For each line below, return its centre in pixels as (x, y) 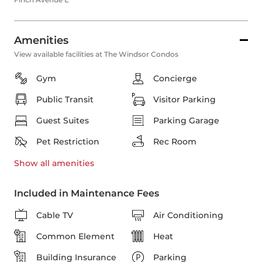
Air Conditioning (188, 216)
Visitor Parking (185, 100)
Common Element (75, 237)
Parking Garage (186, 121)
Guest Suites (63, 121)
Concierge (175, 79)
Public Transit (65, 100)
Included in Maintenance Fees (87, 194)
